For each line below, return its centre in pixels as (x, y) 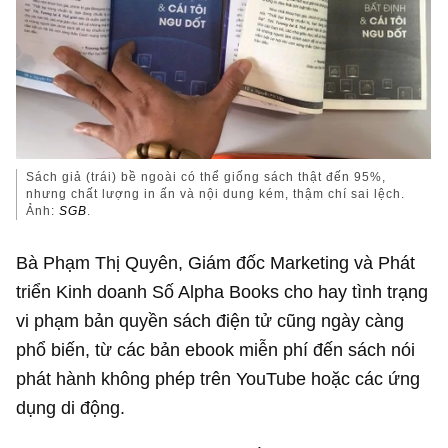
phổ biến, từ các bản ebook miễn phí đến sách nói (216, 350)
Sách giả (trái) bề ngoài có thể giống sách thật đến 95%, (206, 177)
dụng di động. (71, 408)
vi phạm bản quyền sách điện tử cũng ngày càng (210, 321)
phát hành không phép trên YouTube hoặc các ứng (218, 379)
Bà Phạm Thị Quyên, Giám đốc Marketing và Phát (216, 263)
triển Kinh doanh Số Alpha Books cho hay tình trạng (222, 292)
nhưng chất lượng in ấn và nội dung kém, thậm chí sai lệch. (216, 194)
